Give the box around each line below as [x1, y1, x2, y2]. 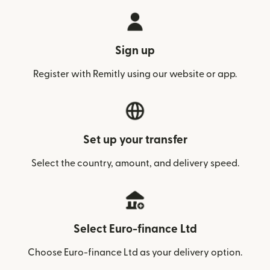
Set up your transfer [83, 134, 187, 146]
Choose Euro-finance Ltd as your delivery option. [28, 248, 242, 257]
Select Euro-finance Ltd [73, 224, 197, 235]
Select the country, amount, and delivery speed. [31, 159, 239, 168]
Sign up [115, 45, 155, 57]
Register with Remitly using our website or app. [33, 69, 237, 79]
